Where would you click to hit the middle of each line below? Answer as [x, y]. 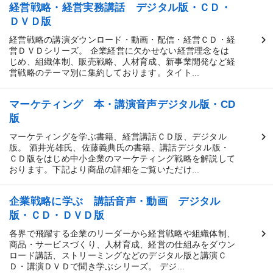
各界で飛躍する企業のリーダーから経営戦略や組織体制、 [122, 233]
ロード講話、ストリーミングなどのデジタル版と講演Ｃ [118, 255]
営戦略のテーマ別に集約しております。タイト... [105, 72]
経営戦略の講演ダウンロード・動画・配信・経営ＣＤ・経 [122, 39]
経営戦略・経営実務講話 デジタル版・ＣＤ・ [120, 7]
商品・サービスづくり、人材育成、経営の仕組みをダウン [122, 244]
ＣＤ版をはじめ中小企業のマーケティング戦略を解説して [122, 158]
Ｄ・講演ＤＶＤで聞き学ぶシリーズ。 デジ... [97, 266]
